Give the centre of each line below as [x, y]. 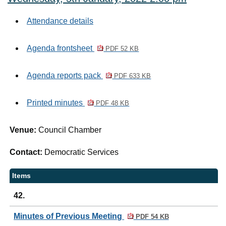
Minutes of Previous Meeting [69, 216]
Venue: [24, 130]
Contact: [27, 152]
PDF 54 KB [151, 217]
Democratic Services [83, 152]
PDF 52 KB [121, 49]
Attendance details [60, 21]
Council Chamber [70, 130]
